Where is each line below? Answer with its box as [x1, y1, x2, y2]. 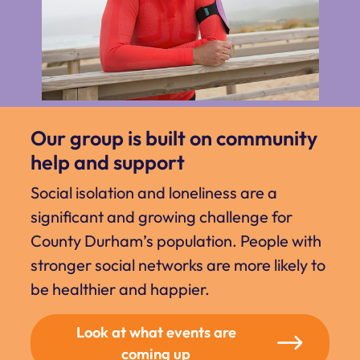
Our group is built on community [31, 125, 317, 152]
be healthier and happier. [31, 279, 210, 300]
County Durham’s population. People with [31, 231, 321, 252]
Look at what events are [76, 323, 236, 342]
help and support [31, 149, 185, 176]
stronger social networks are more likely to [31, 255, 325, 276]
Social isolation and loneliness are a [31, 182, 277, 203]
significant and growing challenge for [31, 207, 292, 227]
